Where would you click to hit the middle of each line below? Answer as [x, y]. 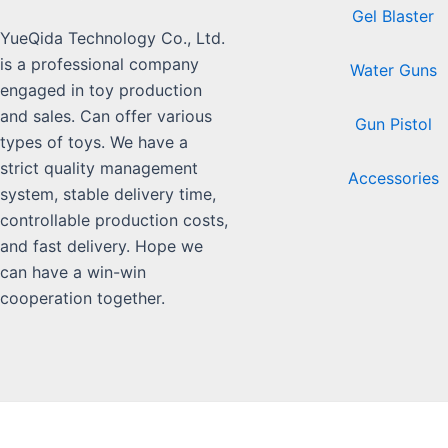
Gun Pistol [393, 123]
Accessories [393, 177]
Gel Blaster [393, 15]
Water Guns [393, 69]
